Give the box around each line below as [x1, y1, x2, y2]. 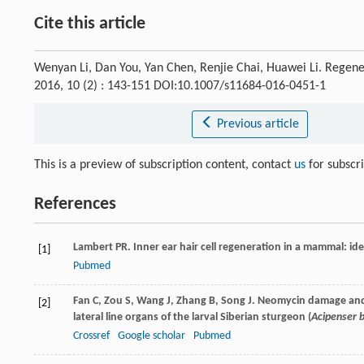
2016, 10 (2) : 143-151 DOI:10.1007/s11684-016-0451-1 [34, 79, 326, 93]
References [34, 194, 116, 214]
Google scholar [118, 329, 185, 342]
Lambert [73, 240, 113, 253]
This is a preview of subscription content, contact [34, 158, 294, 171]
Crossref [73, 329, 110, 342]
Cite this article [34, 14, 145, 33]
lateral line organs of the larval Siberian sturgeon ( [73, 310, 311, 323]
